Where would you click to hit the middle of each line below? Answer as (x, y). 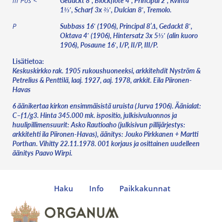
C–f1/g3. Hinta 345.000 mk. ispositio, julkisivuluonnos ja (95, 115)
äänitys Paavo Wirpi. (42, 153)
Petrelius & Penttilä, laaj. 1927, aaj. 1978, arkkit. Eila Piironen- (102, 80)
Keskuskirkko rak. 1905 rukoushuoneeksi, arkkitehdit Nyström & (107, 70)
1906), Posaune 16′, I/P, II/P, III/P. (109, 45)
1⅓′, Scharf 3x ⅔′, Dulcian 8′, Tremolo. (116, 9)
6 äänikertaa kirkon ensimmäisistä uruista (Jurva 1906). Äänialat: (107, 106)
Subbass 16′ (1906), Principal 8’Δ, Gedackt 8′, (126, 26)
